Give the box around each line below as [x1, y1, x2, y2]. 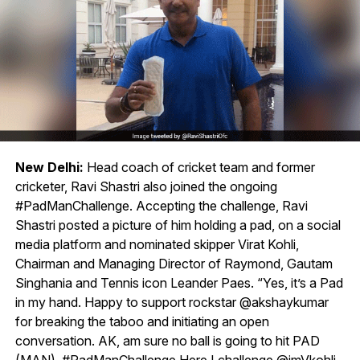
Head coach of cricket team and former [83, 158, 315, 175]
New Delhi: [14, 158, 84, 175]
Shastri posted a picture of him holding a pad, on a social [14, 216, 341, 233]
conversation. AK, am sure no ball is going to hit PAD [14, 332, 320, 349]
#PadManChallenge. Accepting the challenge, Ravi [14, 197, 308, 214]
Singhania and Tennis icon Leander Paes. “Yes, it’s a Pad [14, 274, 343, 291]
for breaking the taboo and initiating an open [14, 313, 269, 329]
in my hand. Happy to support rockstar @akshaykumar [14, 293, 329, 310]
